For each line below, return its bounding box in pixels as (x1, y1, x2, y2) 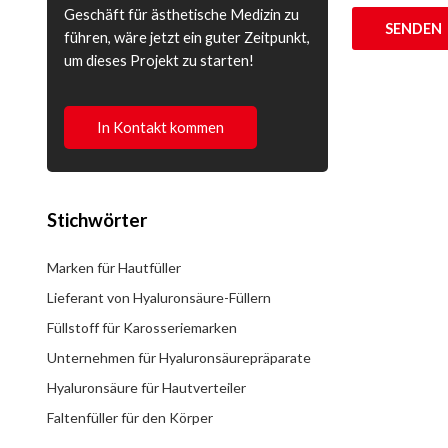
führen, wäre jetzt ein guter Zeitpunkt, (63, 29, 310, 47)
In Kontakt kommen (97, 118, 225, 136)
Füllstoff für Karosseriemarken (46, 319, 237, 337)
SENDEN (385, 20, 443, 38)
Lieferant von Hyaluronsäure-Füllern (46, 289, 271, 307)
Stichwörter (46, 209, 147, 232)
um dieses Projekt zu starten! (63, 52, 254, 70)
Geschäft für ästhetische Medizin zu (63, 6, 299, 24)
